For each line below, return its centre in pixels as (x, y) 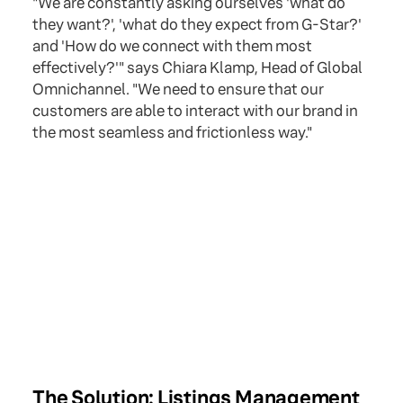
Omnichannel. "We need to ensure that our (178, 90)
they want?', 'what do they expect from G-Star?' (197, 25)
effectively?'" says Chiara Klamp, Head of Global (197, 68)
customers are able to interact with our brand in (195, 112)
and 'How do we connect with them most (172, 47)
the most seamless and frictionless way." (172, 133)
